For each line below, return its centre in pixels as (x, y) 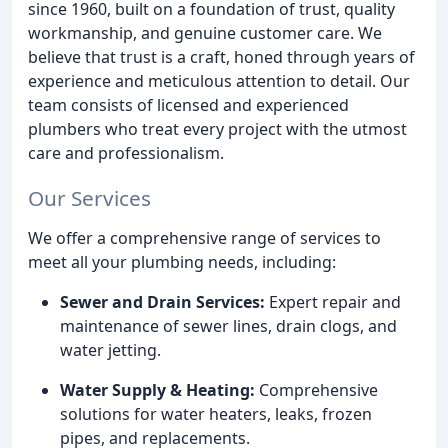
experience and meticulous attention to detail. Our (219, 80)
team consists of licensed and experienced (188, 104)
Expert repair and (333, 301)
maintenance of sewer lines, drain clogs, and (228, 325)
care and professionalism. (126, 152)
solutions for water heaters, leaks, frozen (216, 413)
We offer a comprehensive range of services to (204, 237)
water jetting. (110, 349)
